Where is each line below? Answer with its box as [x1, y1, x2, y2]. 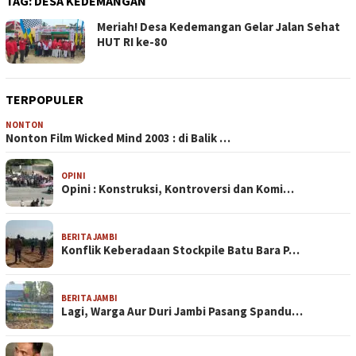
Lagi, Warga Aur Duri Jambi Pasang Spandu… [61, 304, 303, 319]
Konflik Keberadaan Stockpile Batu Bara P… [61, 242, 300, 258]
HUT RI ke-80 [97, 34, 167, 50]
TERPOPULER [6, 91, 83, 108]
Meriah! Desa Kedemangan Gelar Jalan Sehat [97, 19, 340, 35]
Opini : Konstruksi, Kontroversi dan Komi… [61, 181, 294, 197]
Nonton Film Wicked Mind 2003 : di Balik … [6, 130, 230, 146]
